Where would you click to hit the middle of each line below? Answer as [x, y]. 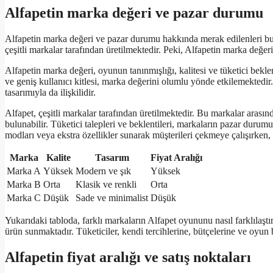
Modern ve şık [103, 171]
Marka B [24, 185]
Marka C [24, 198]
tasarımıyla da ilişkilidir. [50, 93]
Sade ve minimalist [112, 198]
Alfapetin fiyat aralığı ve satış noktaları [128, 257]
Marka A [24, 171]
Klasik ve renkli [106, 185]
